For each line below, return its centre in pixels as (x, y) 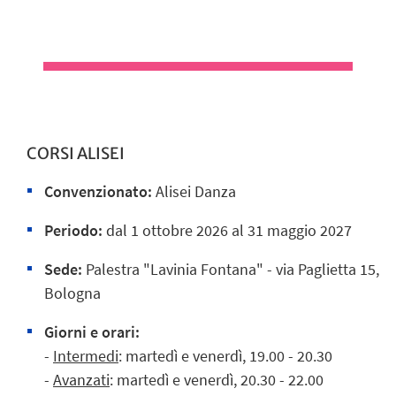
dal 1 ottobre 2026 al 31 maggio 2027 (229, 231)
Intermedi (86, 355)
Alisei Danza (196, 192)
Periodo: (73, 231)
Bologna (72, 293)
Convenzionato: (98, 192)
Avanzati (81, 379)
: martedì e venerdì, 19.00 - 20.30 (225, 355)
